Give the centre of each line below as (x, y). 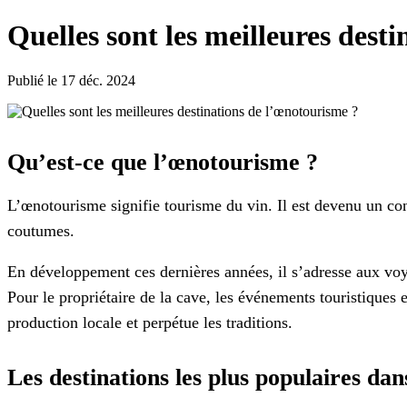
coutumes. (41, 230)
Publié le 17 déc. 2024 (71, 80)
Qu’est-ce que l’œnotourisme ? (163, 162)
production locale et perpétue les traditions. (150, 323)
